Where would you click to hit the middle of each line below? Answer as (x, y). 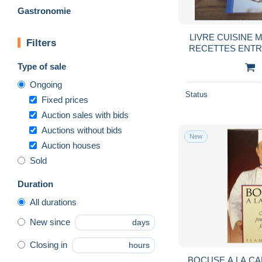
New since (50, 222)
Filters (41, 43)
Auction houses (71, 145)
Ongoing (46, 84)
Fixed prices (65, 99)
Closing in (49, 245)
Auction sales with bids (85, 115)
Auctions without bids (82, 130)
